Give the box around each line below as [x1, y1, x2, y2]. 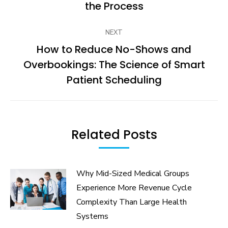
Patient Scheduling [66, 73, 162, 88]
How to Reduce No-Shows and [37, 42, 191, 57]
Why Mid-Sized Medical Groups [76, 168, 189, 180]
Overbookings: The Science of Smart [23, 58, 205, 72]
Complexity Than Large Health [76, 196, 187, 208]
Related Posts [71, 126, 157, 144]
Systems [76, 211, 108, 222]
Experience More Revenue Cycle [76, 182, 192, 194]
